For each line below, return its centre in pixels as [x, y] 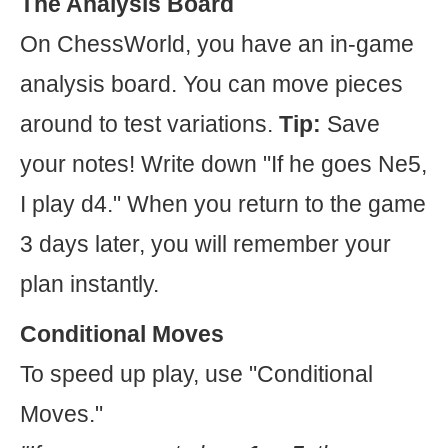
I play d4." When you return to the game [223, 204]
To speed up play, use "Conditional [196, 374]
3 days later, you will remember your [205, 244]
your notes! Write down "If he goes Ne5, [223, 164]
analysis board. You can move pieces [211, 84]
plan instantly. [89, 284]
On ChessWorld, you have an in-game [217, 44]
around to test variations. [149, 124]
